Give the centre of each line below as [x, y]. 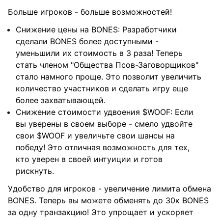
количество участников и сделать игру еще [102, 88]
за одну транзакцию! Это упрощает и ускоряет [101, 212]
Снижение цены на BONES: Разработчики [96, 29]
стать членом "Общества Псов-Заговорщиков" [107, 65]
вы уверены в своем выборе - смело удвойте [104, 124]
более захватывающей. [61, 100]
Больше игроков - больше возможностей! [90, 12]
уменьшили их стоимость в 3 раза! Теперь [99, 53]
